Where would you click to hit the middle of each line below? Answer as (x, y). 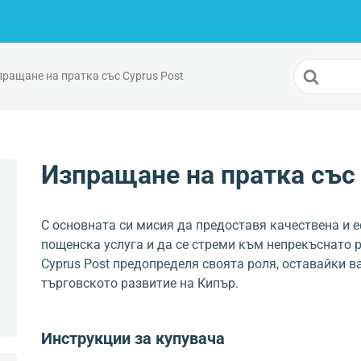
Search (313, 68)
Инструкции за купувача (133, 338)
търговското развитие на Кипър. (140, 283)
